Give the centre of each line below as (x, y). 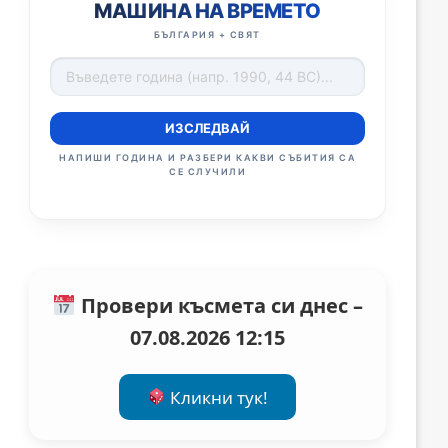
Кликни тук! (217, 397)
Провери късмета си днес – (219, 306)
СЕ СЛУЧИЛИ (208, 172)
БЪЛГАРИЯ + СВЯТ (207, 35)
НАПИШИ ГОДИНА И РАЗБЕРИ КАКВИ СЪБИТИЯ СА (208, 158)
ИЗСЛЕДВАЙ (208, 128)
